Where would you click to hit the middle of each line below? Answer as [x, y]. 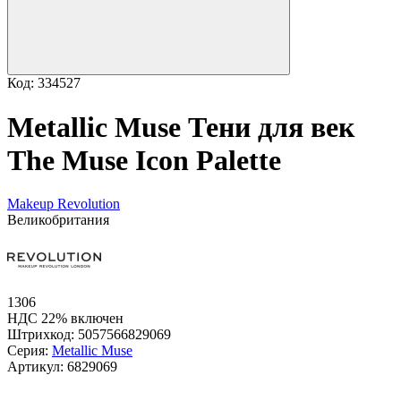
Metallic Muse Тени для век [181, 127]
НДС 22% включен [65, 319]
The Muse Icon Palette [144, 160]
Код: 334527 [44, 83]
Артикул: [37, 367]
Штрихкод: [43, 335]
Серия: [30, 351]
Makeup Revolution [64, 204]
